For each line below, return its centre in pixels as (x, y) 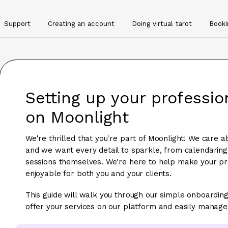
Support (17, 24)
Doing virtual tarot (162, 24)
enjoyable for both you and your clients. (98, 174)
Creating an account (81, 24)
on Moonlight (77, 117)
